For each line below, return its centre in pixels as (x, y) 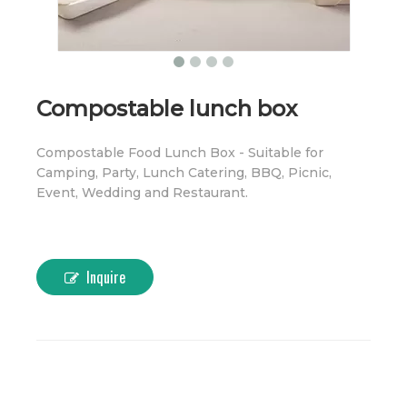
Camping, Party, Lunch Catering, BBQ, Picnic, (184, 173)
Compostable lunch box (167, 109)
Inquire (106, 277)
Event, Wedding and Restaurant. (142, 193)
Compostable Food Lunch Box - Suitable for (180, 153)
